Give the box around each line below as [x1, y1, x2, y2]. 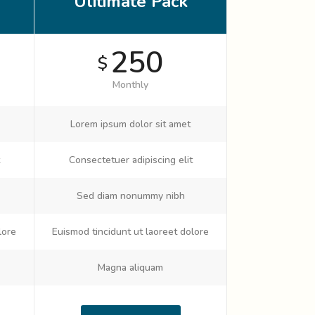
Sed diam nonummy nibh [76, 189, 185, 202]
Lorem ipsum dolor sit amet [70, 117, 191, 131]
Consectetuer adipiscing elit [68, 153, 193, 167]
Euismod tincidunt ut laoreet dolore [52, 225, 209, 238]
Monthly [112, 78, 148, 91]
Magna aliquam [98, 261, 163, 274]
